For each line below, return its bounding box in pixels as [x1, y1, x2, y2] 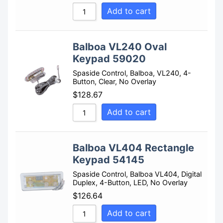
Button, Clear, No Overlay [73, 77, 156, 86]
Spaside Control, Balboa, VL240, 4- [73, 69, 191, 78]
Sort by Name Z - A [105, 11, 170, 20]
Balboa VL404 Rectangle [73, 142, 194, 154]
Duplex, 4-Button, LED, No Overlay [73, 178, 188, 187]
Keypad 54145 [73, 154, 144, 166]
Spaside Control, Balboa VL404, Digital [73, 170, 202, 179]
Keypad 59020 [73, 53, 146, 65]
